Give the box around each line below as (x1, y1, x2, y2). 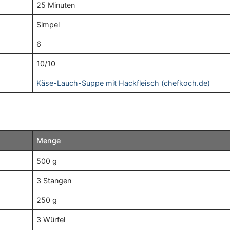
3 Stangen (36, 176, 72, 185)
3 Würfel (36, 215, 66, 224)
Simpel (36, 20, 60, 29)
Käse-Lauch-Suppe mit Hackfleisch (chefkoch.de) (36, 79, 210, 88)
